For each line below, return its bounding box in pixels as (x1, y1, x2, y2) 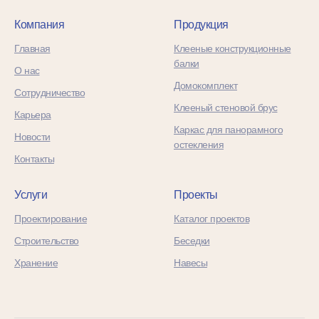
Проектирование (14, 212, 87, 224)
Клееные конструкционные (174, 42, 291, 54)
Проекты (174, 188, 218, 201)
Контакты (14, 152, 54, 164)
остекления (174, 138, 224, 150)
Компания (14, 18, 64, 31)
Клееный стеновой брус (174, 101, 278, 113)
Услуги (14, 188, 47, 201)
